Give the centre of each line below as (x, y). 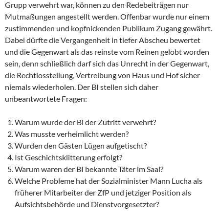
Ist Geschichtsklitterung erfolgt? (68, 157)
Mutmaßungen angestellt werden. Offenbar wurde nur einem (107, 16)
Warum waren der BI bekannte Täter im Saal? (89, 169)
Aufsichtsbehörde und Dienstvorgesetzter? (87, 204)
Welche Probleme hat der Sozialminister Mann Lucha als (109, 180)
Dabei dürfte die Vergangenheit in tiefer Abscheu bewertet (103, 40)
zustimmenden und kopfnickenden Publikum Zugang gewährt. (109, 28)
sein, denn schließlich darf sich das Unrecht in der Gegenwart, (107, 63)
